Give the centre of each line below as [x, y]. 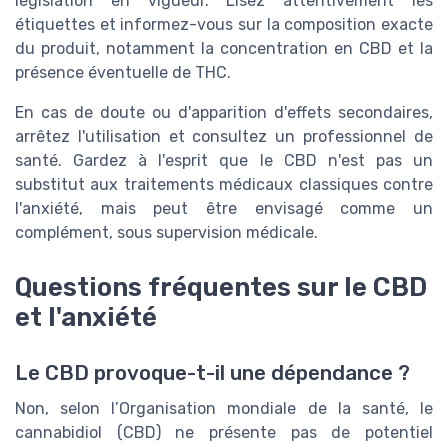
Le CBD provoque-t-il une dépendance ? [212, 372]
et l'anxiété [86, 316]
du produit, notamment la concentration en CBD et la [224, 49]
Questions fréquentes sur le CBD [221, 286]
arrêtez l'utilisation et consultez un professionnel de [224, 137]
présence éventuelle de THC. [123, 73]
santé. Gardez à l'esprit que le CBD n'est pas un [224, 161]
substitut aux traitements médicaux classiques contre [224, 185]
